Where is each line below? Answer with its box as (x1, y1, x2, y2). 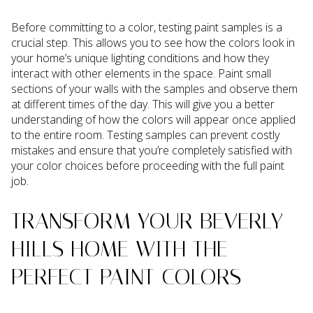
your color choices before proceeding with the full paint (11, 157, 284, 173)
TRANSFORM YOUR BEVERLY (11, 208, 283, 235)
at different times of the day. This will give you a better (11, 96, 275, 112)
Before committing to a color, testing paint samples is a (11, 19, 282, 35)
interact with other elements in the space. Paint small (11, 65, 271, 81)
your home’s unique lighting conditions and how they (11, 50, 269, 66)
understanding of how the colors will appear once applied (11, 111, 296, 127)
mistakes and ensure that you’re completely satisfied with (11, 142, 292, 158)
